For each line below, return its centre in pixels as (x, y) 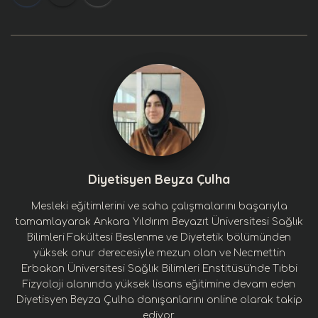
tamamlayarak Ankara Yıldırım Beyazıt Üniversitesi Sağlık (159, 222)
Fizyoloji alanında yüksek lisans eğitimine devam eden (159, 284)
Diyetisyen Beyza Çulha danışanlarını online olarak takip (159, 300)
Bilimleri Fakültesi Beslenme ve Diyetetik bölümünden (159, 237)
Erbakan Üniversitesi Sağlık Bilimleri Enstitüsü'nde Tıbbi (159, 269)
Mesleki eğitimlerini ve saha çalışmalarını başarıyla (159, 206)
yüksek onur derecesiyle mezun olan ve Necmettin (159, 253)
